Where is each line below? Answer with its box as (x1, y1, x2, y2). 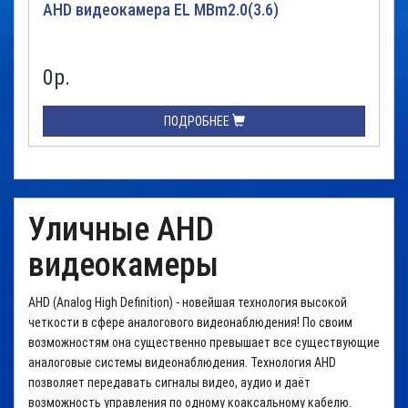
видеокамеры (28, 246, 219, 284)
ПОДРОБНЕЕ (163, 114, 232, 128)
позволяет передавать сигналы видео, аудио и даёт (28, 375, 311, 390)
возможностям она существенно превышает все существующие (28, 335, 380, 350)
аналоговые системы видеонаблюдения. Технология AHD (28, 355, 336, 370)
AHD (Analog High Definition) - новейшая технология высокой (28, 295, 347, 310)
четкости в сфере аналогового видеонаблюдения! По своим (28, 315, 352, 330)
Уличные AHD (28, 210, 214, 249)
